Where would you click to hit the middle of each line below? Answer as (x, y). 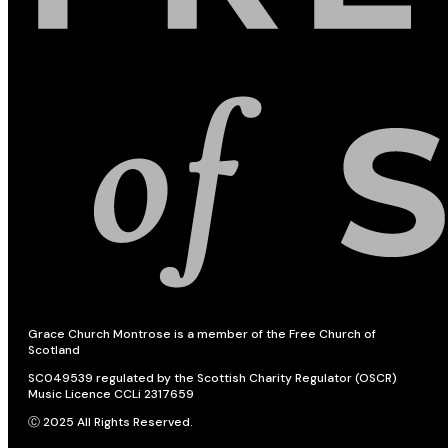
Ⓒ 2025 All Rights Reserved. (110, 422)
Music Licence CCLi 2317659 (111, 394)
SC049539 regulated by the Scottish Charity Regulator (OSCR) (212, 378)
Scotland (54, 350)
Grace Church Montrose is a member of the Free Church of (202, 334)
